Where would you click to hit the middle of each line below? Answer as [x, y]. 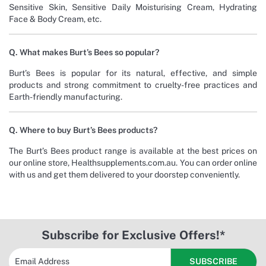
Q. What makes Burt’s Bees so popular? [84, 52]
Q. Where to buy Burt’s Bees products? [83, 130]
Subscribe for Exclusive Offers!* [133, 235]
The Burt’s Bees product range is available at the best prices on [133, 151]
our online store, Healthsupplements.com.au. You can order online [133, 162]
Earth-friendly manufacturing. [66, 96]
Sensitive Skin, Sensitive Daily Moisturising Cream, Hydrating [133, 7]
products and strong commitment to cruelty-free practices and [133, 85]
